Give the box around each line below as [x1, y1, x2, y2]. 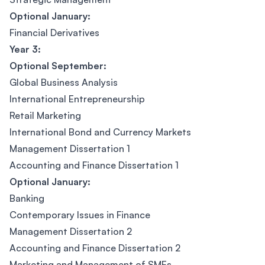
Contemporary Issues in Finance [9, 209, 150, 221]
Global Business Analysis [9, 76, 118, 88]
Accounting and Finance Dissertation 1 [9, 159, 179, 171]
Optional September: [9, 60, 106, 72]
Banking [9, 192, 44, 204]
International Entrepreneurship [9, 93, 145, 105]
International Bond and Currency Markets [9, 126, 191, 138]
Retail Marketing [9, 109, 81, 121]
